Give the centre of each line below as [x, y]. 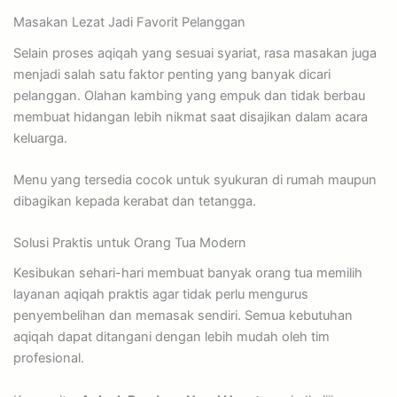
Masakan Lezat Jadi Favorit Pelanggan [129, 23]
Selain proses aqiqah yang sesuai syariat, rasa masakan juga [195, 53]
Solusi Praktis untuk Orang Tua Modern [129, 243]
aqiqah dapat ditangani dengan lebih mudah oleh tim [171, 337]
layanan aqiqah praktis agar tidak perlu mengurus [160, 295]
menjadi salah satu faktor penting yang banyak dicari [171, 74]
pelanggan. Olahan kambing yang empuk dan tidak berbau [189, 95]
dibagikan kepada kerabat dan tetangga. [134, 201]
